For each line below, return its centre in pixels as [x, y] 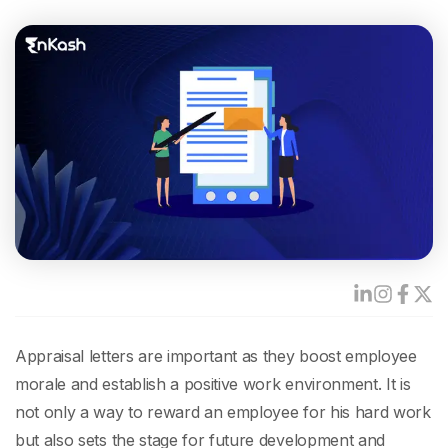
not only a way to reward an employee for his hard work [223, 412]
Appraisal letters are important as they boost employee [216, 356]
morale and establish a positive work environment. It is [213, 384]
